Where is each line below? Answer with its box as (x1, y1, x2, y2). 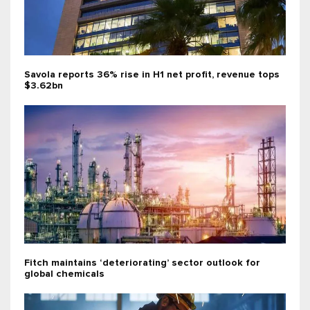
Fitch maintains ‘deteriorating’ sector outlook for (24, 258, 260, 268)
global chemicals (24, 269, 104, 280)
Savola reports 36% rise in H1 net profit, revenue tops (24, 70, 280, 80)
